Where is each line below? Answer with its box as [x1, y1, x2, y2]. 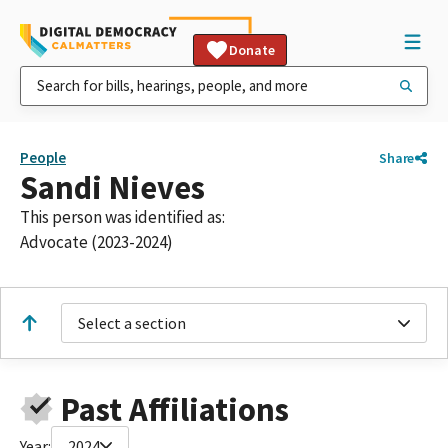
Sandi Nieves [20, 167, 205, 208]
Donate [229, 41, 275, 59]
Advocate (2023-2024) [20, 231, 173, 253]
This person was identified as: [20, 206, 225, 228]
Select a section [78, 313, 186, 333]
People [20, 148, 66, 167]
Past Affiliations [60, 388, 289, 430]
